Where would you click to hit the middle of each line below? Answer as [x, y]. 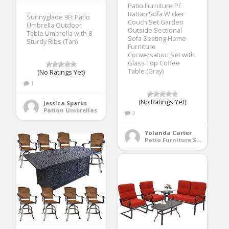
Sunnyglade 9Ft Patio [59, 17]
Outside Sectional [155, 30]
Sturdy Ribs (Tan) [52, 41]
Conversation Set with [162, 55]
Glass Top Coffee [154, 63]
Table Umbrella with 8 [60, 33]
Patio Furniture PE [155, 6]
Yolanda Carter [168, 132]
